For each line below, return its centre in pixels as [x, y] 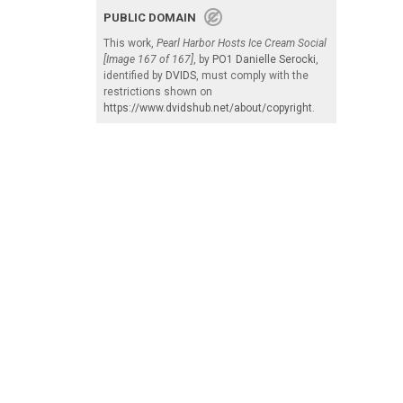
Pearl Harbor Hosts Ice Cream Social [242, 44]
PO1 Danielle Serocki [264, 60]
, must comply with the [252, 76]
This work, [130, 44]
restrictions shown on [158, 92]
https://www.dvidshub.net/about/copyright [208, 108]
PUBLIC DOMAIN [154, 18]
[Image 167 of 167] [148, 60]
